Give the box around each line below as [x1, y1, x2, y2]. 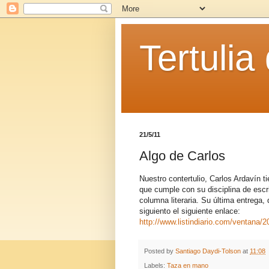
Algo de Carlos [139, 148, 225, 163]
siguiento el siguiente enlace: [139, 206, 240, 216]
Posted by [144, 247, 175, 255]
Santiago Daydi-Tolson [175, 247, 241, 255]
